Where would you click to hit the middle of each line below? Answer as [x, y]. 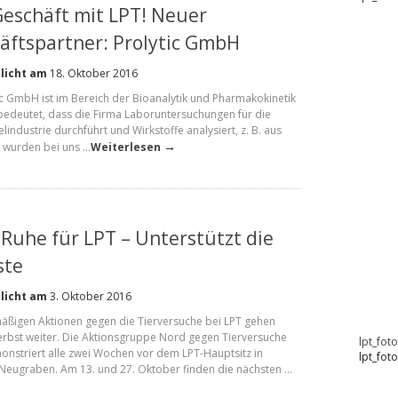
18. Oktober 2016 [92, 73]
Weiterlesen [126, 147]
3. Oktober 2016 [89, 296]
